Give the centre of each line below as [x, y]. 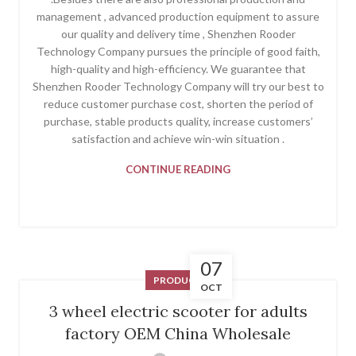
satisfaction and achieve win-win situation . [178, 138]
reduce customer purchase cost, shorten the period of [178, 103]
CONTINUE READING [178, 169]
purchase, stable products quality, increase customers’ [178, 121]
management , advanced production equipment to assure [178, 16]
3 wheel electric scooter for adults [178, 311]
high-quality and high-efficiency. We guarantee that [178, 68]
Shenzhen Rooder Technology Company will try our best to [178, 86]
